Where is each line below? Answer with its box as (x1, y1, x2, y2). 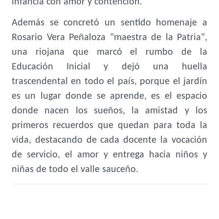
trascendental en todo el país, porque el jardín (12, 77, 207, 87)
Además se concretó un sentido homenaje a (12, 18, 207, 28)
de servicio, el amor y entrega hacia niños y (12, 150, 207, 160)
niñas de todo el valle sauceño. (12, 165, 138, 175)
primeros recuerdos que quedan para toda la (12, 121, 207, 131)
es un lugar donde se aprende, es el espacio (12, 91, 207, 101)
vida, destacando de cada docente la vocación (12, 135, 207, 145)
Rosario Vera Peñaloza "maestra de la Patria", (12, 33, 207, 43)
